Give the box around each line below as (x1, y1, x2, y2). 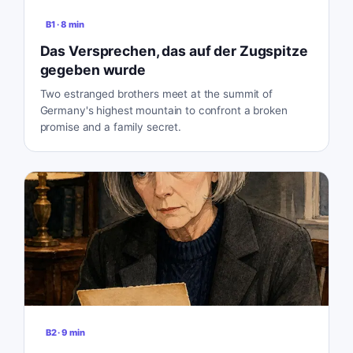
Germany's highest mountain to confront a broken (39, 103, 288, 117)
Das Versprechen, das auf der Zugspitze (39, 42, 308, 59)
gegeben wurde (39, 61, 146, 78)
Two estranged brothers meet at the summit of (39, 87, 273, 100)
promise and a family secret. (39, 120, 181, 133)
